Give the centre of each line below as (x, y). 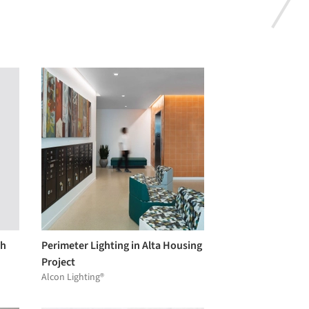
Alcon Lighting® (73, 277)
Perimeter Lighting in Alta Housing (122, 245)
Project (58, 262)
